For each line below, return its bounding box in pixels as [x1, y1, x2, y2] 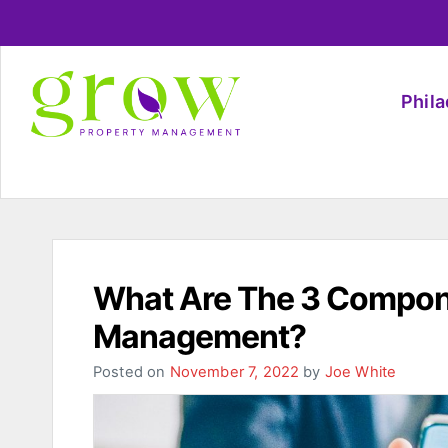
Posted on [93, 363, 170, 381]
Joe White [324, 363, 397, 381]
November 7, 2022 [169, 363, 300, 381]
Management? [93, 317, 306, 356]
